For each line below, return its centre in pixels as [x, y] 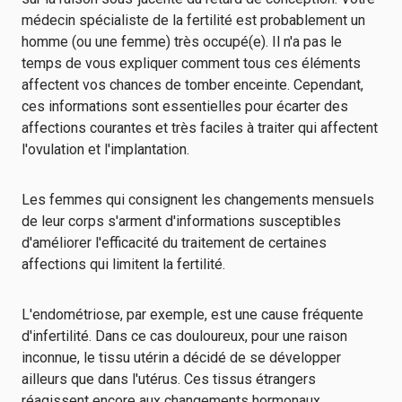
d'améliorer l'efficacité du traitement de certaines [174, 243]
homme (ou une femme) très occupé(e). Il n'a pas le [182, 42]
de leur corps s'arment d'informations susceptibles [181, 221]
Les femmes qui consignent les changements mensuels [198, 200]
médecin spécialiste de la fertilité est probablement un [193, 20]
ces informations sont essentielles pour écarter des [185, 106]
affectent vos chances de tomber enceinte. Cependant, [192, 85]
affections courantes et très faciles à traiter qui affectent [200, 128]
